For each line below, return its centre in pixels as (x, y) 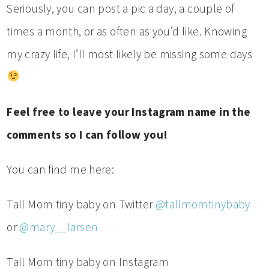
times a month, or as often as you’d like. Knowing (127, 31)
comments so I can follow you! (87, 134)
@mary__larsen (59, 227)
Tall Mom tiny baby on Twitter (81, 204)
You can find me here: (61, 169)
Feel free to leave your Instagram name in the (129, 111)
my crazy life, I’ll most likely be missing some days (130, 54)
